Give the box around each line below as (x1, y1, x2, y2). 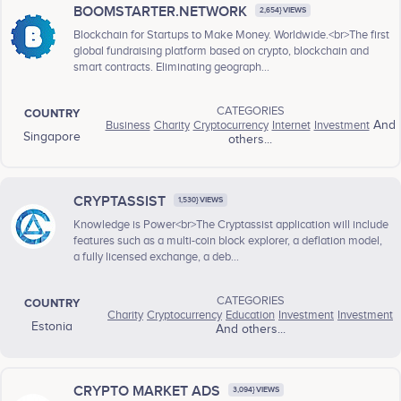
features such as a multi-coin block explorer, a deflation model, (73, 234, 382, 249)
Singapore (22, 130, 81, 145)
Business (105, 118, 150, 133)
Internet (271, 118, 311, 133)
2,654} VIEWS (260, 4, 306, 15)
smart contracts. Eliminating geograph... (73, 60, 269, 75)
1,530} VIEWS (178, 194, 223, 205)
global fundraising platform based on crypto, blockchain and (73, 44, 369, 59)
